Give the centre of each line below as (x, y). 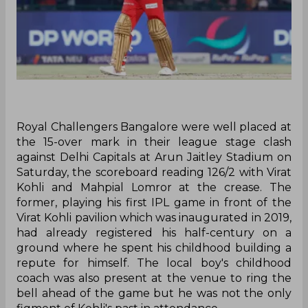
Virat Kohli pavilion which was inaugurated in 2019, (154, 218)
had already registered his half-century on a (154, 233)
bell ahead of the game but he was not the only (154, 294)
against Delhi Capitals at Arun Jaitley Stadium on (154, 157)
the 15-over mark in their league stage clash (154, 142)
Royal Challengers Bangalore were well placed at (154, 127)
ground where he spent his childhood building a (154, 248)
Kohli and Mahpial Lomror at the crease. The (154, 188)
